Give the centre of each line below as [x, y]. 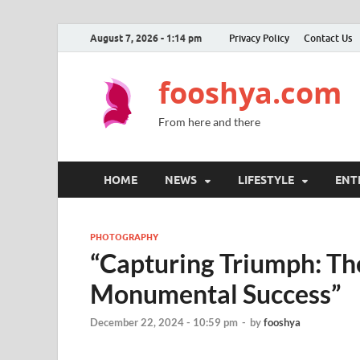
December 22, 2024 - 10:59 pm [164, 323]
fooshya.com [250, 93]
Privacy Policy [259, 38]
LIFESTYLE [266, 180]
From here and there [209, 122]
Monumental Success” [216, 294]
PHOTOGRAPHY [124, 237]
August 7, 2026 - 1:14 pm [146, 38]
